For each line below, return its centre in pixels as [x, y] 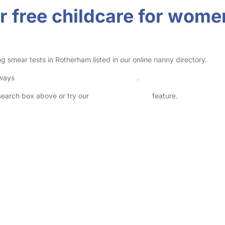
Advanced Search [121, 96]
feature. [164, 96]
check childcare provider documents [77, 78]
